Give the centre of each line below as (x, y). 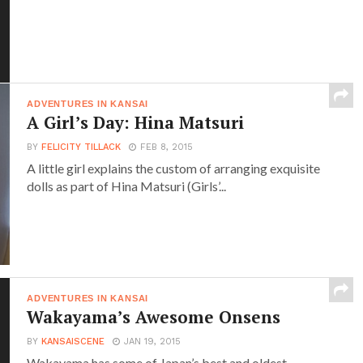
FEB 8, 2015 (167, 147)
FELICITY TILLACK (81, 147)
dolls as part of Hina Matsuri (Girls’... (127, 186)
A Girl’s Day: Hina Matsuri (136, 122)
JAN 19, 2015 (153, 341)
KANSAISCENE (73, 341)
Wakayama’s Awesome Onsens (154, 316)
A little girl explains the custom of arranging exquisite (174, 168)
